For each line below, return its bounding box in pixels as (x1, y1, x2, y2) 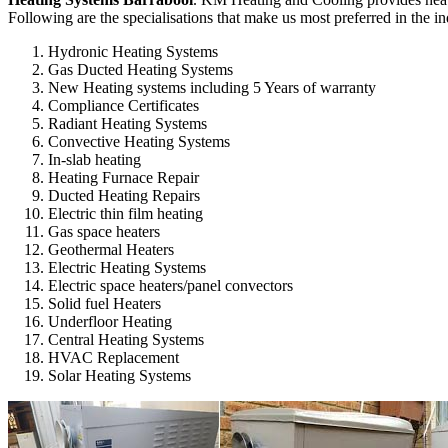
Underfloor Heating (48, 312, 172, 330)
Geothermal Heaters (48, 240, 174, 258)
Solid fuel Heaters (48, 294, 161, 312)
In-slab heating (48, 150, 141, 168)
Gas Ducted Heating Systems (48, 60, 233, 78)
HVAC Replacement (48, 348, 179, 366)
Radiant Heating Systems (48, 114, 207, 132)
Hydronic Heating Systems (48, 42, 218, 60)
